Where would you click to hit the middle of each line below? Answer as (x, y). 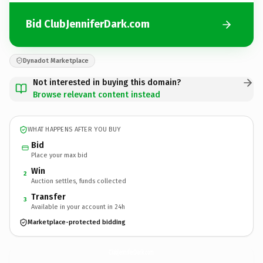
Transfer (48, 197)
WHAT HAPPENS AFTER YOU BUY (74, 129)
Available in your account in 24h (78, 207)
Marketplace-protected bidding (77, 222)
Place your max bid (59, 155)
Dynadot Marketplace (56, 60)
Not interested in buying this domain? (107, 82)
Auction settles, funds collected (79, 181)
